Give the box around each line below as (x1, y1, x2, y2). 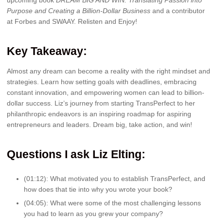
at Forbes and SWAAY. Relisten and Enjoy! (7, 17, 137, 25)
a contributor (164, 6, 205, 15)
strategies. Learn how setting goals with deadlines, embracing (7, 78, 197, 86)
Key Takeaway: (7, 44, 87, 57)
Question (7, 148, 55, 161)
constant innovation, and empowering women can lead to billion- (7, 89, 204, 97)
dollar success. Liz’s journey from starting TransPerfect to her (7, 99, 195, 108)
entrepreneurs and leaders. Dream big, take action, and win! (7, 121, 192, 129)
